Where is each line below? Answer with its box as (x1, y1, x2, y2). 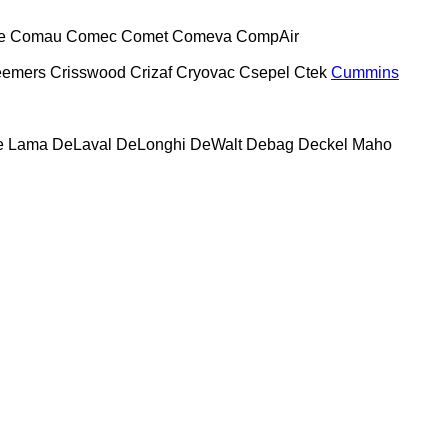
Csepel (239, 63, 290, 81)
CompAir (236, 27, 299, 45)
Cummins (331, 63, 399, 81)
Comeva (172, 27, 232, 45)
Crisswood (50, 63, 126, 81)
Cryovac (176, 63, 235, 81)
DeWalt (190, 135, 242, 153)
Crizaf (130, 63, 172, 81)
